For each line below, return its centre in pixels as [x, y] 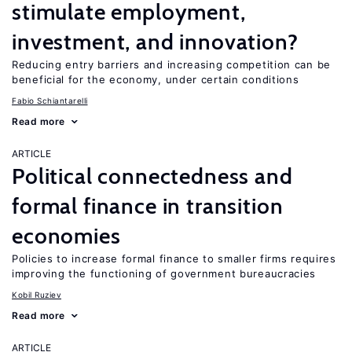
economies [66, 236]
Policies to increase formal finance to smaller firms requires [174, 258]
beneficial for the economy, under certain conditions [156, 79]
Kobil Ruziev [37, 295]
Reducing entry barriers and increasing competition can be [171, 64]
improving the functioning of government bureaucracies [164, 273]
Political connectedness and [152, 176]
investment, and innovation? [155, 42]
